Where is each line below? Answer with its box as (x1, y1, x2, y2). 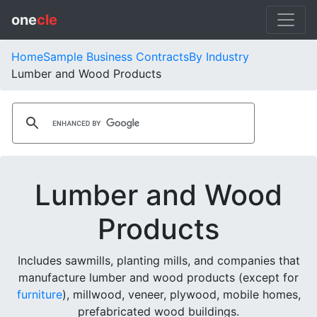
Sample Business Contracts (43, 50, 189, 64)
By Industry (189, 50, 249, 64)
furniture (16, 287, 62, 301)
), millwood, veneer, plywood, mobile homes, (62, 287, 301, 301)
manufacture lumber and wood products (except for (18, 270, 299, 284)
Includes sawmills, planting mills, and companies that (17, 253, 300, 267)
